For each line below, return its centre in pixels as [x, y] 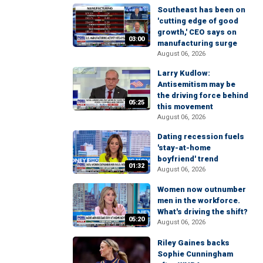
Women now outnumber [202, 190]
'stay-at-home [184, 148]
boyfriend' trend [188, 159]
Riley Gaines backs [193, 242]
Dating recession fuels [201, 137]
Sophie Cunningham [195, 254]
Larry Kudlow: [184, 73]
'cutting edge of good [198, 21]
